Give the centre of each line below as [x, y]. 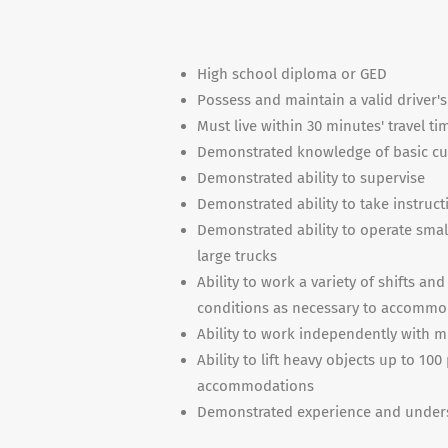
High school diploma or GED [292, 74]
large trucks [237, 256]
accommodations [255, 386]
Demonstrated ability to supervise [311, 178]
